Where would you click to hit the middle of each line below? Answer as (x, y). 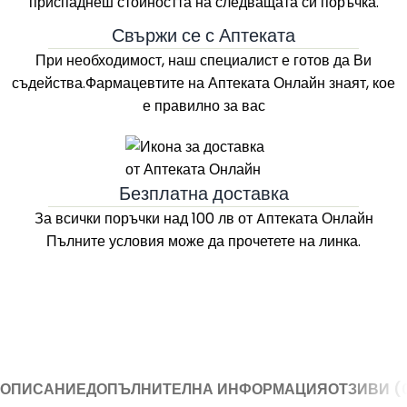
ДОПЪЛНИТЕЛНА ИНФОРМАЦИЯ (207, 389)
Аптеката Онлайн (267, 83)
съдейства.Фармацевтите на (110, 83)
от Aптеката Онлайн (303, 218)
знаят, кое (360, 83)
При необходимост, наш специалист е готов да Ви (203, 60)
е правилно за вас (203, 106)
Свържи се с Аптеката (203, 35)
